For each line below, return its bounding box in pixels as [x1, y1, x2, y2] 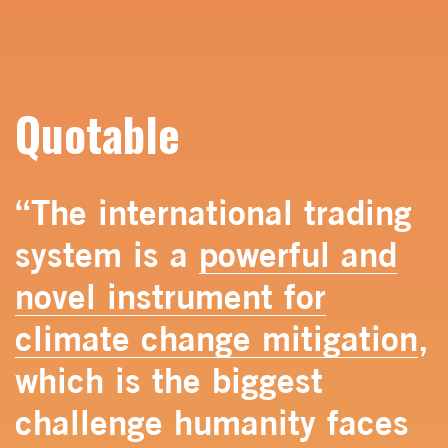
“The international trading [15, 190, 412, 233]
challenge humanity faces [15, 400, 409, 443]
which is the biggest [15, 358, 323, 401]
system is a [15, 232, 199, 275]
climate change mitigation [15, 316, 418, 359]
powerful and [199, 232, 397, 275]
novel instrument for [15, 274, 326, 317]
